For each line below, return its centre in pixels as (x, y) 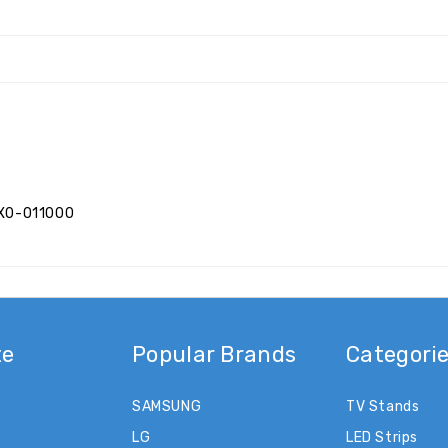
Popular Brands (214, 354)
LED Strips (382, 437)
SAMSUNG (167, 406)
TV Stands (383, 406)
